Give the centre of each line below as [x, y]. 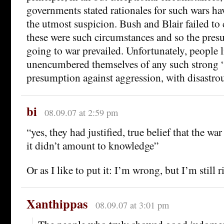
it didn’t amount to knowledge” [92, 145]
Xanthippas [57, 204]
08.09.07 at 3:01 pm [132, 205]
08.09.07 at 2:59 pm [81, 113]
